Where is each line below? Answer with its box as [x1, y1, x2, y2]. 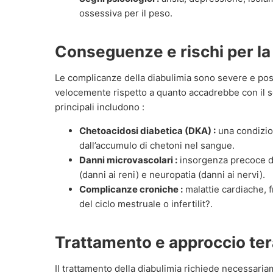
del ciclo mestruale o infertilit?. [79, 197, 213, 210]
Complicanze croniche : [79, 183, 183, 195]
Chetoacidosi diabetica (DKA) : [79, 124, 216, 136]
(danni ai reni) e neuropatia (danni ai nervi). [79, 168, 265, 180]
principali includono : [55, 101, 144, 113]
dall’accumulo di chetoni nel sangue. [79, 139, 235, 151]
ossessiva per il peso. [79, 7, 172, 19]
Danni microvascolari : [79, 154, 177, 166]
